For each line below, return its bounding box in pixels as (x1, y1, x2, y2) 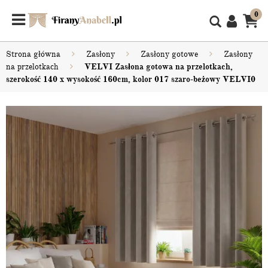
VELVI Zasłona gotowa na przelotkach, (84, 62, 233, 72)
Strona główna (6, 49, 60, 59)
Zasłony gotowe (141, 49, 198, 59)
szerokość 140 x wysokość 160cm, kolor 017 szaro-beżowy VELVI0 (6, 74, 255, 84)
